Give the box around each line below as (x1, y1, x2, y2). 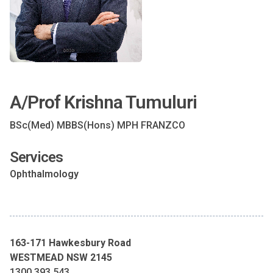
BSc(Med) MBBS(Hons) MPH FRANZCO (10, 119, 185, 131)
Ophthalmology (10, 168, 79, 180)
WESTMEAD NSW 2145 (10, 252, 112, 263)
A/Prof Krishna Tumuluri (10, 91, 197, 113)
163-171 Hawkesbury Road (10, 237, 131, 249)
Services (10, 149, 63, 166)
